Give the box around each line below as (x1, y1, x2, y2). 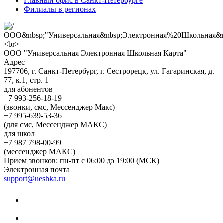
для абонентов (4, 85, 53, 93)
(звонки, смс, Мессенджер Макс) (4, 103, 115, 111)
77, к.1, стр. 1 (4, 76, 49, 84)
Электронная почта (4, 165, 70, 174)
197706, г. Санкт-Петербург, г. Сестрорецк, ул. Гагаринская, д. (4, 67, 214, 75)
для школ (4, 129, 35, 138)
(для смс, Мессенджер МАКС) (4, 120, 107, 129)
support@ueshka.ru (4, 174, 65, 183)
